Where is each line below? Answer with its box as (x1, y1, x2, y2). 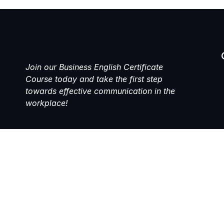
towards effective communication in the (25, 85, 175, 96)
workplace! (25, 97, 68, 108)
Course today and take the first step (25, 73, 162, 84)
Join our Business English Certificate (25, 61, 163, 72)
